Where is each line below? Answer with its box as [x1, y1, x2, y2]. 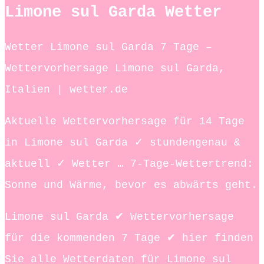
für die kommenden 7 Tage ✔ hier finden [5, 232, 253, 244]
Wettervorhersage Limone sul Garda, [5, 62, 225, 74]
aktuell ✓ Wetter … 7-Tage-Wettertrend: [5, 157, 253, 170]
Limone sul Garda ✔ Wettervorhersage [5, 210, 234, 223]
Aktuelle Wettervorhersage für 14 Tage [5, 115, 245, 127]
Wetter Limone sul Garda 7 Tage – [5, 41, 212, 53]
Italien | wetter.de [5, 83, 128, 95]
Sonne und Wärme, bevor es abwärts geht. [5, 179, 258, 191]
